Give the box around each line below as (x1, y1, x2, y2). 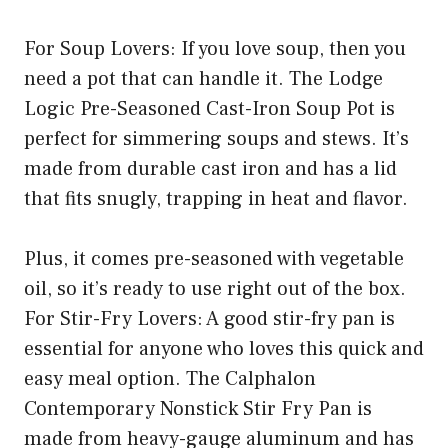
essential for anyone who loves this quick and (24, 336, 424, 363)
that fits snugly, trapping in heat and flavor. (24, 186, 408, 213)
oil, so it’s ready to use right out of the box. (24, 276, 406, 303)
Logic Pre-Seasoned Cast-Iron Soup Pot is (24, 96, 395, 123)
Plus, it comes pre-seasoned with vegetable (24, 246, 404, 273)
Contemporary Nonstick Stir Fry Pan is (24, 396, 372, 423)
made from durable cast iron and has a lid (24, 156, 397, 183)
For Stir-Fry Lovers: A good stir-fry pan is (24, 306, 395, 333)
